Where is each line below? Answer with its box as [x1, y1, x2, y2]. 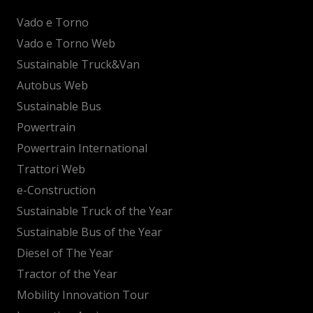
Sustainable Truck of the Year [17, 203, 173, 219]
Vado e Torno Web [17, 35, 115, 51]
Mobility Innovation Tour [17, 286, 149, 303]
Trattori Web [17, 161, 85, 177]
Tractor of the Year [17, 265, 117, 282]
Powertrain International [17, 140, 147, 156]
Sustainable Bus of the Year [17, 224, 162, 240]
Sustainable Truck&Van [17, 56, 140, 72]
